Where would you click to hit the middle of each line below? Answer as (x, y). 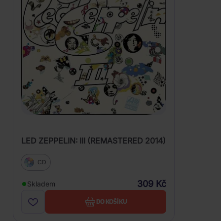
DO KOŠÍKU (111, 202)
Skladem (41, 184)
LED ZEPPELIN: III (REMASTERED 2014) (93, 140)
